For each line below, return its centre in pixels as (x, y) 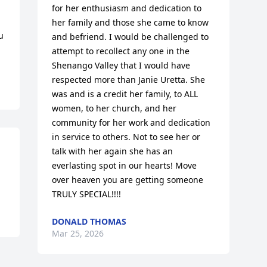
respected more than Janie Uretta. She (129, 80)
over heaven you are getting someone (128, 180)
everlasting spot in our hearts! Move (125, 166)
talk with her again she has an (113, 151)
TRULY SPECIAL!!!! (87, 194)
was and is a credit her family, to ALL (125, 94)
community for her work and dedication (131, 123)
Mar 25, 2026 (78, 234)
